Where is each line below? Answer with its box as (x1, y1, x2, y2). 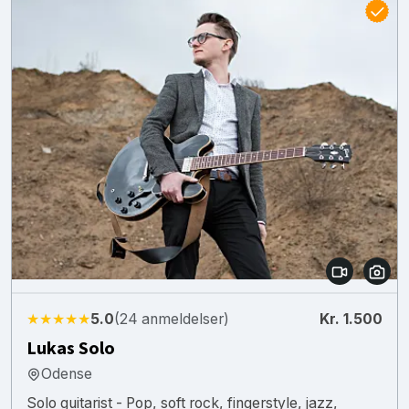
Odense (41, 364, 92, 383)
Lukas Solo (26, 335, 115, 362)
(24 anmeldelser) (114, 309, 229, 328)
